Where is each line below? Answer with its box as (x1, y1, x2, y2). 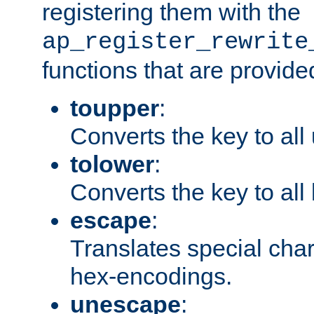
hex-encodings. (70, 263, 232, 290)
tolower (70, 151, 154, 178)
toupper (70, 95, 159, 122)
